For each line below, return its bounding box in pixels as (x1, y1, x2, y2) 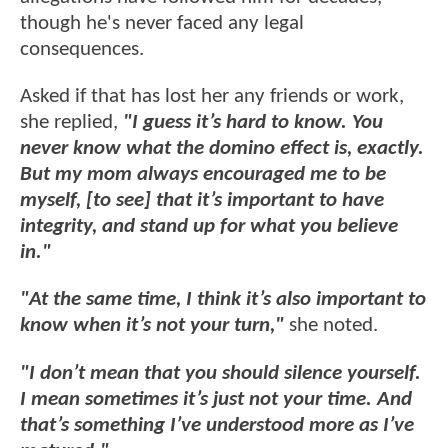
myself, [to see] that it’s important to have (20, 190, 384, 212)
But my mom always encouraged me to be (20, 164, 386, 186)
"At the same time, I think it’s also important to (20, 289, 426, 311)
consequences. (20, 38, 149, 60)
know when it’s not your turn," (20, 315, 289, 337)
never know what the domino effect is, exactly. (20, 138, 424, 160)
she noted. (289, 315, 378, 337)
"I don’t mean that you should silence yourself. (20, 362, 421, 384)
